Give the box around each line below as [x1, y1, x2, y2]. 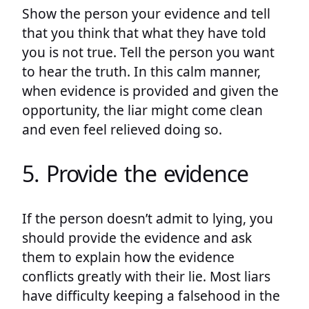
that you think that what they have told [22, 23, 266, 42]
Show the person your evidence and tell [22, 3, 270, 23]
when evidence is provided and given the [22, 81, 279, 100]
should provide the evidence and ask [22, 228, 252, 248]
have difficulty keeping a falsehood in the [22, 286, 280, 306]
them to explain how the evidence [22, 248, 235, 267]
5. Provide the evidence [22, 159, 248, 189]
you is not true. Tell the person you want [22, 42, 275, 61]
